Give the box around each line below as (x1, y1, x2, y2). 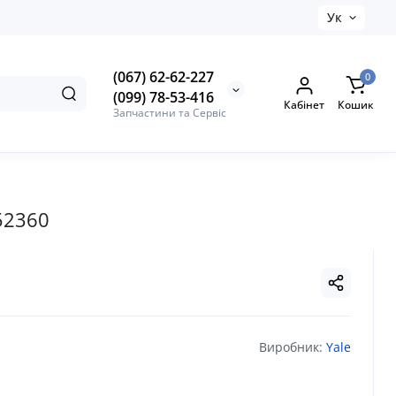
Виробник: (259, 339, 326, 356)
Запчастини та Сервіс (113, 104, 226, 120)
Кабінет (284, 97, 324, 113)
